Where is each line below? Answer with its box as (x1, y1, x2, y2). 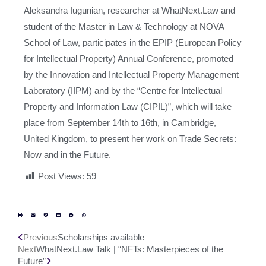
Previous (23, 232, 58, 242)
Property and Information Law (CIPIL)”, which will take (24, 102, 232, 112)
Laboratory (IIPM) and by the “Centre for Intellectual (24, 85, 222, 96)
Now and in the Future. (24, 150, 111, 160)
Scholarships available (58, 232, 144, 242)
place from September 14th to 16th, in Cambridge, (24, 118, 216, 128)
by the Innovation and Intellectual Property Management (24, 69, 239, 80)
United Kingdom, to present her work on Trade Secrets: (24, 134, 236, 144)
